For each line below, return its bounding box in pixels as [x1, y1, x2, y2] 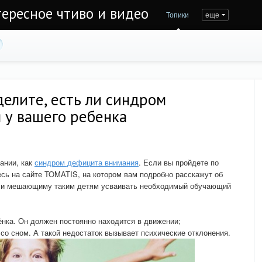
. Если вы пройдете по [139, 157, 219, 168]
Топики [166, 9, 189, 19]
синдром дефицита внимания [35, 157, 139, 168]
